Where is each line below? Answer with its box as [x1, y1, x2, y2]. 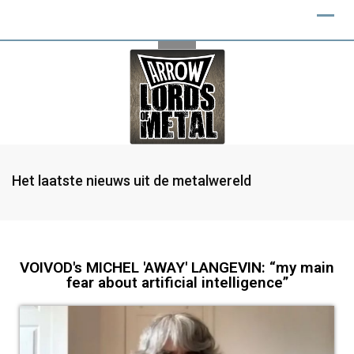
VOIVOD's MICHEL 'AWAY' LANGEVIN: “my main [20, 258, 334, 277]
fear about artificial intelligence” [66, 273, 288, 292]
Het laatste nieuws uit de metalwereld [12, 172, 251, 189]
